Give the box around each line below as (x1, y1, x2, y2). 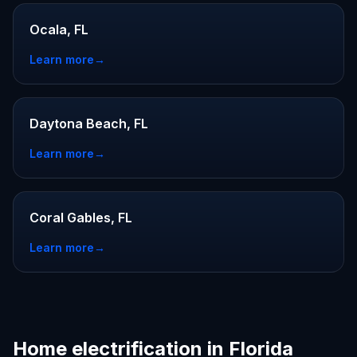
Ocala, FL (29, 22, 88, 37)
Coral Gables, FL (29, 210, 132, 226)
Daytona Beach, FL (29, 116, 148, 131)
